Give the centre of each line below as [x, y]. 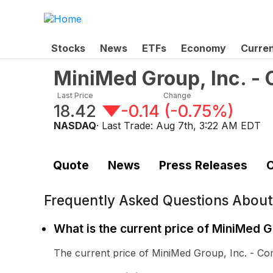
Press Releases [203, 165]
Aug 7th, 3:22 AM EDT [208, 125]
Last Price [75, 95]
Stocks [68, 48]
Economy [204, 48]
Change [177, 95]
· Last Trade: [126, 125]
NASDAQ [75, 125]
